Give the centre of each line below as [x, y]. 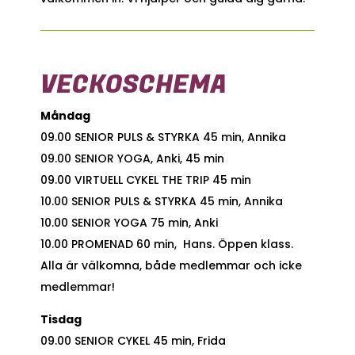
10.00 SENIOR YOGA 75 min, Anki [129, 222]
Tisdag [61, 319]
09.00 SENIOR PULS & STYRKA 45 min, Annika [163, 137]
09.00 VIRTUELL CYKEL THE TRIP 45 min [145, 179]
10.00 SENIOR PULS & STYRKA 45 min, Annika [161, 201]
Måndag [65, 115]
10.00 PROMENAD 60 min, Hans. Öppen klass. [166, 244]
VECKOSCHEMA [133, 85]
